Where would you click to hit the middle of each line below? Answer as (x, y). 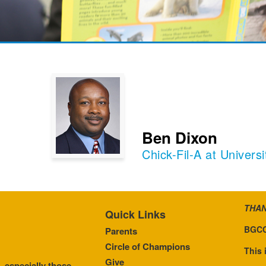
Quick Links (136, 215)
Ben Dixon (180, 138)
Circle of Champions (148, 247)
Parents (121, 231)
